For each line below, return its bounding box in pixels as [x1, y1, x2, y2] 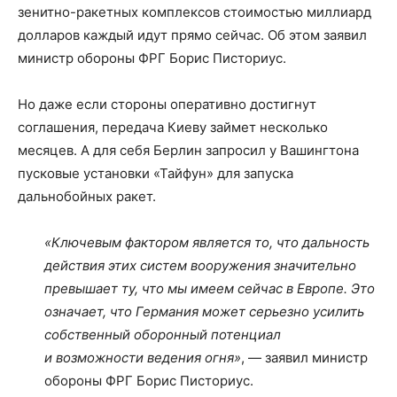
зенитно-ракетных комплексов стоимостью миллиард [18, 4, 371, 20]
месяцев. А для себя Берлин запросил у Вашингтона [18, 142, 359, 159]
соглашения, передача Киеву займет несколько [18, 119, 328, 136]
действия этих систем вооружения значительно [44, 257, 356, 274]
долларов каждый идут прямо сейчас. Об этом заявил [18, 27, 367, 43]
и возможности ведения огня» [44, 349, 241, 366]
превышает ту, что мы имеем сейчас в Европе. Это [44, 280, 375, 297]
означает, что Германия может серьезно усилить [44, 303, 364, 320]
